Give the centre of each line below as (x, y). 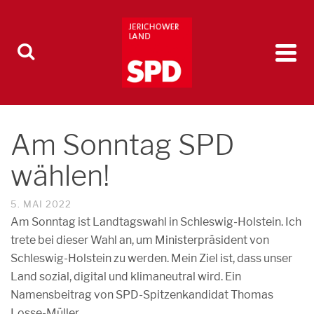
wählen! (60, 176)
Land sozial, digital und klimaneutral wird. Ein (126, 277)
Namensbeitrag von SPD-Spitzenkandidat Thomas (142, 295)
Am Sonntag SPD (123, 145)
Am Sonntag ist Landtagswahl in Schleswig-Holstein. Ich (156, 222)
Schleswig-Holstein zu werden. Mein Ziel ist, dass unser (151, 258)
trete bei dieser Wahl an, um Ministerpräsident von (140, 240)
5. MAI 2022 (41, 204)
